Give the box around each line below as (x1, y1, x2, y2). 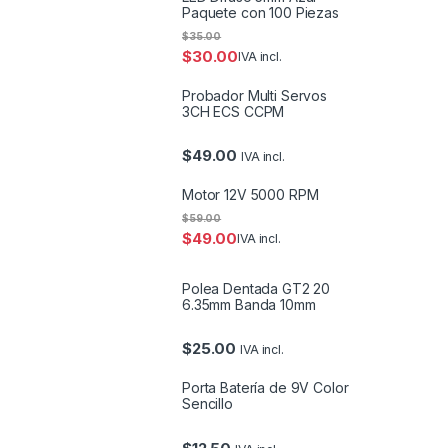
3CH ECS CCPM (182, 102, 285, 120)
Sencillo (182, 395, 233, 413)
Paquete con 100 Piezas (182, 3, 339, 21)
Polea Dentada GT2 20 (182, 280, 331, 298)
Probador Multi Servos (182, 86, 328, 104)
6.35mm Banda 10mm (182, 296, 316, 314)
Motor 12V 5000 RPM (182, 186, 319, 204)
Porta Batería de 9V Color (182, 379, 349, 397)
